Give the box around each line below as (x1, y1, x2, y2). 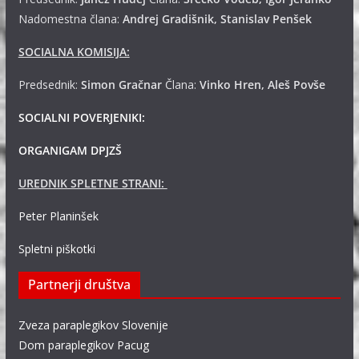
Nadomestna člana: (18, 11, 123, 26)
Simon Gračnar (80, 77, 162, 92)
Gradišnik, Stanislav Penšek (161, 11, 312, 26)
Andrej (122, 11, 162, 26)
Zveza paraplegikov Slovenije (18, 317, 168, 333)
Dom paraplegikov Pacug (18, 337, 149, 353)
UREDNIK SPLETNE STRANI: (18, 175, 167, 191)
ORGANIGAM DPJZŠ (18, 143, 122, 158)
